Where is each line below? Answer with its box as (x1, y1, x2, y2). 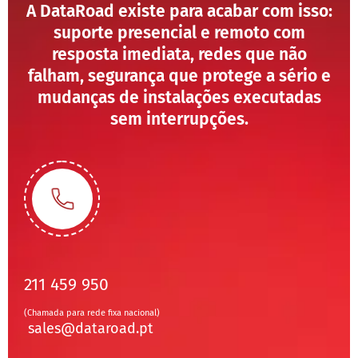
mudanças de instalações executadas (37, 86, 321, 108)
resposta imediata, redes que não (51, 43, 307, 65)
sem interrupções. (109, 108, 249, 129)
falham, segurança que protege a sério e (27, 65, 331, 86)
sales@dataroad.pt (28, 319, 153, 337)
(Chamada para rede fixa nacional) (24, 307, 160, 318)
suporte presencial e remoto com (53, 22, 305, 43)
